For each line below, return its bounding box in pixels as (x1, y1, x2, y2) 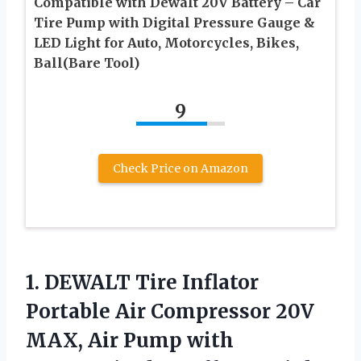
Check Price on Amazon (113, 161, 248, 176)
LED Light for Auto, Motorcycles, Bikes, (34, 35, 299, 52)
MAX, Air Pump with (26, 328, 234, 354)
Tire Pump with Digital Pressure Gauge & (34, 15, 315, 31)
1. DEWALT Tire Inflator (26, 270, 259, 296)
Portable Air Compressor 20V (26, 299, 314, 325)
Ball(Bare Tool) (34, 55, 139, 72)
